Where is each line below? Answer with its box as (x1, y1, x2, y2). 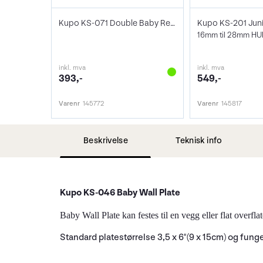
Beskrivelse (83, 134, 129, 146)
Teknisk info (176, 134, 222, 146)
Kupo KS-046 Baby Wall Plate (60, 187, 180, 198)
